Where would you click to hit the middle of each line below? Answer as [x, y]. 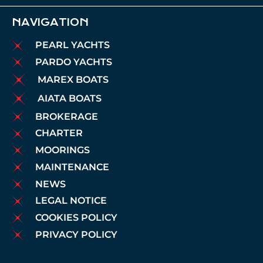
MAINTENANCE [72, 167]
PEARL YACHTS [73, 45]
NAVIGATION [50, 22]
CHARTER [59, 133]
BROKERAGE [67, 116]
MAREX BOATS [73, 80]
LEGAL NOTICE [71, 201]
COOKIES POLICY [76, 218]
